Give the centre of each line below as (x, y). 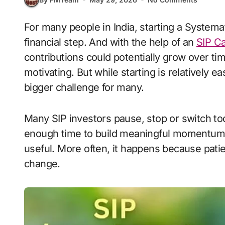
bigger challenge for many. (84, 87)
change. (42, 164)
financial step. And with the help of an (110, 42)
